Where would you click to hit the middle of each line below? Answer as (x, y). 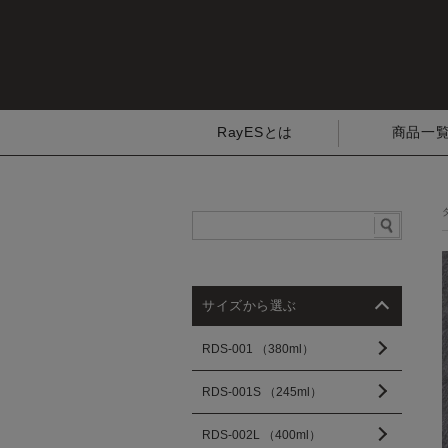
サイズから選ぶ (249, 305)
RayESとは (255, 132)
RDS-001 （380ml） (258, 349)
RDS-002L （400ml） (261, 435)
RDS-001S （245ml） (262, 392)
